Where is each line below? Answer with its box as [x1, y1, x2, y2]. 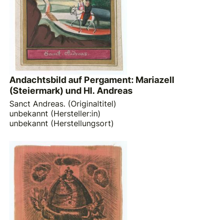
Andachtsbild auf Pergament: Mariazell [9, 75, 175, 85]
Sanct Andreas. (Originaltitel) [9, 98, 117, 109]
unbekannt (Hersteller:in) [9, 108, 101, 118]
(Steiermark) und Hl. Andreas [9, 85, 133, 96]
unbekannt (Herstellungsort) [9, 118, 114, 128]
